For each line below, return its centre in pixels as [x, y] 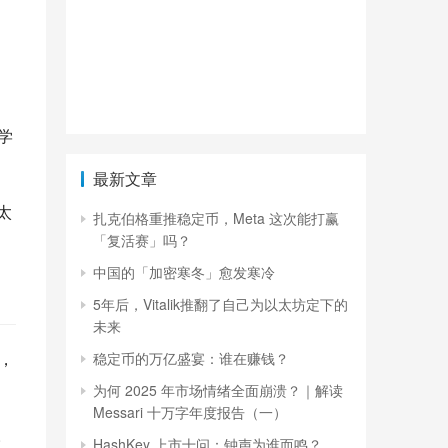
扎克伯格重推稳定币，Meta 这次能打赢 [216, 218]
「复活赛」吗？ [142, 240]
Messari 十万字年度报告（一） [190, 412]
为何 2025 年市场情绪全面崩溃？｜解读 [218, 390]
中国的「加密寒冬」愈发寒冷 [184, 272]
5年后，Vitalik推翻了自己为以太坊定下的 [220, 304]
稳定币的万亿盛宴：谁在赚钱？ [191, 358]
